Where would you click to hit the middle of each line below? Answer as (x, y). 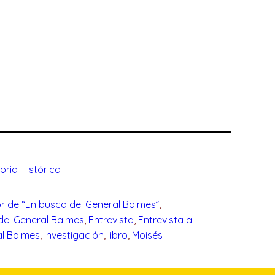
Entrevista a (165, 220)
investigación (74, 235)
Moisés (148, 235)
